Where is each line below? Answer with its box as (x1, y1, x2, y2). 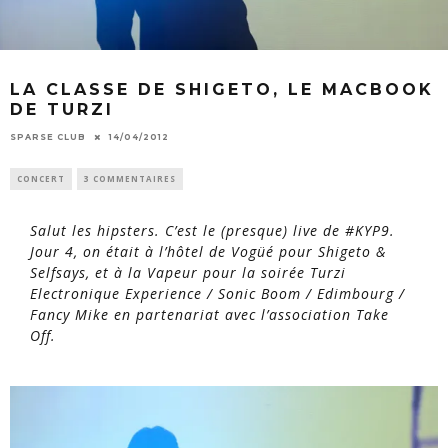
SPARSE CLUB (10, 131, 86, 142)
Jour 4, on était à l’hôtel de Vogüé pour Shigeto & (30, 241, 386, 261)
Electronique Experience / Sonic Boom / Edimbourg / (30, 283, 405, 303)
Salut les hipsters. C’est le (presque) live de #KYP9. (30, 220, 395, 240)
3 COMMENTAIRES (84, 172, 176, 184)
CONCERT (17, 172, 65, 184)
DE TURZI (10, 99, 114, 119)
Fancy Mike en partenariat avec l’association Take (30, 304, 389, 324)
